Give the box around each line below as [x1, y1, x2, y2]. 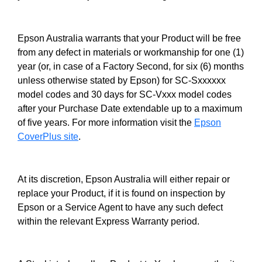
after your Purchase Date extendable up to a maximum [18, 104, 242, 113]
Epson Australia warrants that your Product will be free [18, 33, 241, 43]
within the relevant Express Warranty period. [18, 216, 199, 226]
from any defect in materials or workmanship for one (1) [18, 47, 244, 57]
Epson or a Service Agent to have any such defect [18, 202, 223, 212]
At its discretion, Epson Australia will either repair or [18, 174, 230, 184]
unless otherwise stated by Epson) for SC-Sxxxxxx [18, 75, 226, 85]
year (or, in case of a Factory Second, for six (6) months [18, 61, 244, 71]
